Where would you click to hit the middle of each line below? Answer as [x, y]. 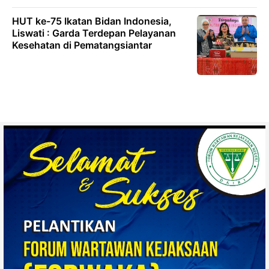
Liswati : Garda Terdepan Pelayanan [94, 33]
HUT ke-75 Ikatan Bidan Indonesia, [92, 21]
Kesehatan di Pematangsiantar [82, 45]
